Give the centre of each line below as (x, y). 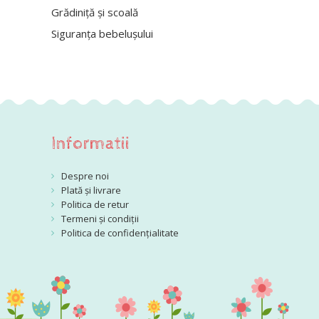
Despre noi (85, 176)
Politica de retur (95, 204)
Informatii (90, 143)
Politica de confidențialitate (120, 233)
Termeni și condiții (100, 219)
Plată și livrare (91, 190)
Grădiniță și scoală (95, 12)
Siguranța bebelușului (102, 33)
